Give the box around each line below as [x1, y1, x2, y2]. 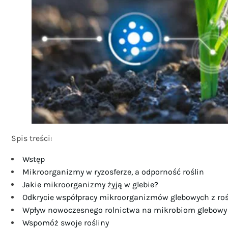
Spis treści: [11, 133, 52, 144]
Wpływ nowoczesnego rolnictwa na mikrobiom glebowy [22, 205, 227, 215]
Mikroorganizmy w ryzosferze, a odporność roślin [22, 167, 204, 177]
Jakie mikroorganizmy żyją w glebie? [22, 180, 158, 190]
